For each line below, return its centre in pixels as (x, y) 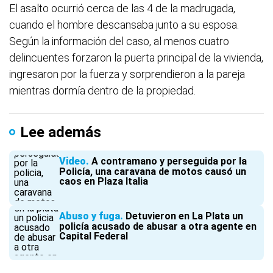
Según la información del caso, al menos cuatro (119, 41)
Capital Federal (94, 236)
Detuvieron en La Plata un (184, 216)
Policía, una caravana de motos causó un (153, 172)
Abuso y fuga (90, 216)
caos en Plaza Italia (104, 181)
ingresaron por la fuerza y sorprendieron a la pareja (127, 74)
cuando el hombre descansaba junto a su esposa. (124, 25)
